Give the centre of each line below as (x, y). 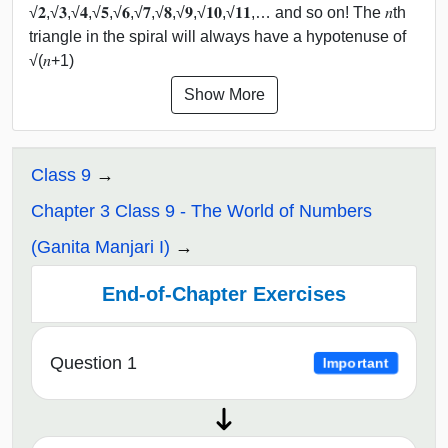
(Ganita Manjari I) (100, 246)
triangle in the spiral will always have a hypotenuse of (217, 36)
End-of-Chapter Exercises (224, 293)
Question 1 (93, 363)
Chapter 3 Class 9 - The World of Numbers (201, 210)
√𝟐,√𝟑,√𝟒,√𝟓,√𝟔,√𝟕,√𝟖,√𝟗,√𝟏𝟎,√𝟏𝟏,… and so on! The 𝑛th (217, 12)
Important (356, 363)
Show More (224, 94)
